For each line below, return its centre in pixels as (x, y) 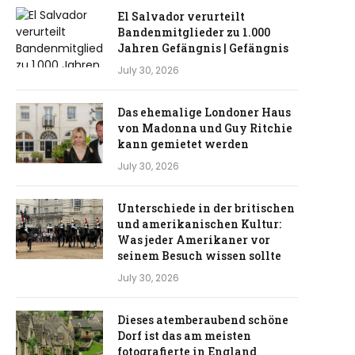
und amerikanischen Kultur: (199, 224)
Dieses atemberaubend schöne (203, 320)
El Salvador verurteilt (181, 16)
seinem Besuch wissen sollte (199, 256)
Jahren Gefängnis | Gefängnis (203, 48)
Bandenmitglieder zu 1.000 (194, 32)
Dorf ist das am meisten (184, 336)
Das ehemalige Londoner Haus (204, 112)
